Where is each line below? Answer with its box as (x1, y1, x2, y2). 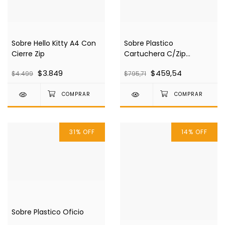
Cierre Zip (12, 49, 45, 59)
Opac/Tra (124, 59, 159, 70)
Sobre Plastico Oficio (12, 206, 84, 217)
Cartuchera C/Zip (124, 49, 186, 59)
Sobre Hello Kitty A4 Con (12, 38, 96, 49)
